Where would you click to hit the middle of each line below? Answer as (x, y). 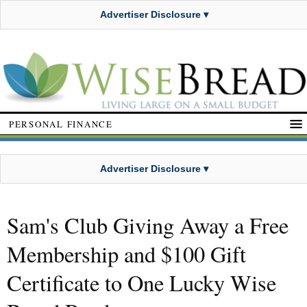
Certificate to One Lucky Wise (142, 283)
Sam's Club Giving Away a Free (148, 225)
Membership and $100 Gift (126, 254)
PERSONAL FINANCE (61, 124)
